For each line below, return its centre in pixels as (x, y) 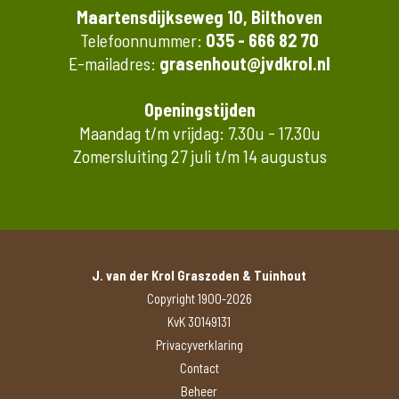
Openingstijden (199, 109)
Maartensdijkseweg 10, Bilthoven (199, 16)
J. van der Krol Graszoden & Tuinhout (199, 275)
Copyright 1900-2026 (199, 298)
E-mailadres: (114, 63)
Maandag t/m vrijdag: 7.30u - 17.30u (199, 132)
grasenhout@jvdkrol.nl (245, 63)
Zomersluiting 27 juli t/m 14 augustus (199, 155)
